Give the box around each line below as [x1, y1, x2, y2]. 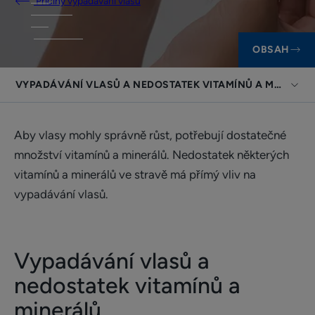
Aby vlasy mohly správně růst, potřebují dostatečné [14, 128, 286, 142]
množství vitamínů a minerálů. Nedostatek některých [14, 148, 289, 162]
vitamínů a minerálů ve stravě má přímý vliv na [14, 167, 256, 181]
